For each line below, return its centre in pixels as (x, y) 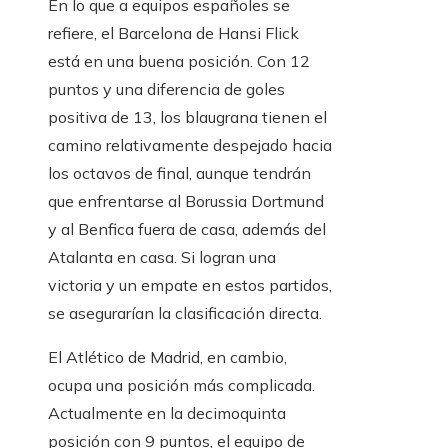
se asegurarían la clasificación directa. (185, 313)
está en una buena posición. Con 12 (179, 61)
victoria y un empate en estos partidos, (190, 285)
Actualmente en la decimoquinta (167, 413)
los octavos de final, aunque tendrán (179, 173)
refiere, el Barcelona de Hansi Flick (173, 33)
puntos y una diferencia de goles (166, 89)
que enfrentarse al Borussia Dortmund (186, 201)
